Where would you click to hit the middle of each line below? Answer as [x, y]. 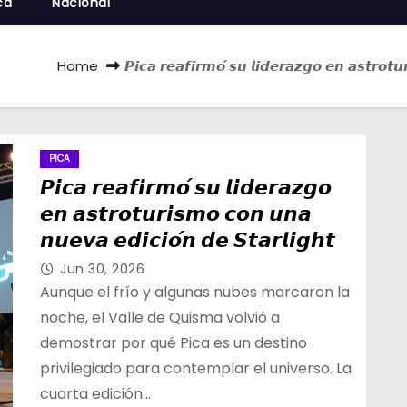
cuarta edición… [95, 394]
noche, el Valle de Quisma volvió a [160, 318]
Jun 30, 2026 [102, 269]
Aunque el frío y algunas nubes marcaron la [195, 292]
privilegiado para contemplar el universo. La [196, 368]
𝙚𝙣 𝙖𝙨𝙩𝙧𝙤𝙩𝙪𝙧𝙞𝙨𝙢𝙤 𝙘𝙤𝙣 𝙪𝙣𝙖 [176, 214]
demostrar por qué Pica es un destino [174, 343]
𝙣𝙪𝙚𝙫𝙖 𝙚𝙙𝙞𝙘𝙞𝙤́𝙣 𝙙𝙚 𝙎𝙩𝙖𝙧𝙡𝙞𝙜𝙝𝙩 [188, 240]
